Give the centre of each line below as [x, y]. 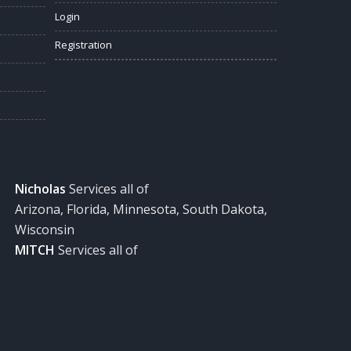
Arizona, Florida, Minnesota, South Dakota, [141, 209]
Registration [84, 44]
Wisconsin [45, 229]
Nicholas [41, 188]
